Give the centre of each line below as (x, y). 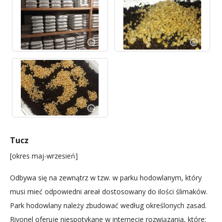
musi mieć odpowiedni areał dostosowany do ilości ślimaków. (109, 192)
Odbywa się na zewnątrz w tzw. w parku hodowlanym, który (106, 178)
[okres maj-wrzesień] (44, 156)
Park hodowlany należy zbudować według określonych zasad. (108, 206)
